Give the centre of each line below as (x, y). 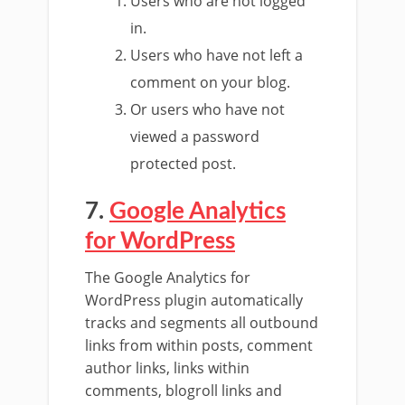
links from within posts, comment (199, 345)
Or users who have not (208, 109)
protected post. (184, 164)
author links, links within (167, 368)
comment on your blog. (211, 82)
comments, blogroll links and (184, 391)
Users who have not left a (217, 55)
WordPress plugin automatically (194, 300)
